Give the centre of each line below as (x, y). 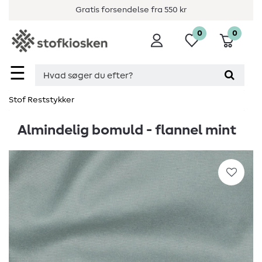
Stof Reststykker (42, 100)
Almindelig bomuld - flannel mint (127, 131)
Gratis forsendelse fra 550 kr (131, 10)
